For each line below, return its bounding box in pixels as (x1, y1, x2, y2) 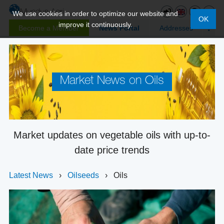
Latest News (9, 170, 53, 179)
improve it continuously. (58, 20, 132, 28)
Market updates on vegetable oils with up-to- (13, 129, 210, 140)
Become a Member (18, 23, 79, 32)
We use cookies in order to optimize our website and (12, 9, 178, 17)
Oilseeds (67, 170, 101, 179)
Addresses (159, 23, 193, 32)
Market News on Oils (60, 75, 164, 88)
